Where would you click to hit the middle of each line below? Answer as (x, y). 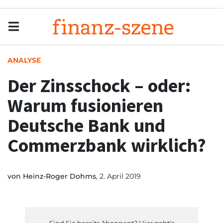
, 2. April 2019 (118, 176)
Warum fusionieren (85, 105)
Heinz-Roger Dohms (59, 176)
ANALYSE (24, 60)
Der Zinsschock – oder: (99, 85)
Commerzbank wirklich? (107, 145)
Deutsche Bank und (86, 125)
